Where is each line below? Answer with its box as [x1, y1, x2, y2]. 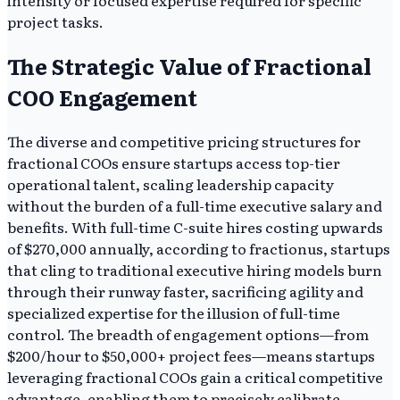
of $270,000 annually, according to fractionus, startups [7, 237, 390, 260]
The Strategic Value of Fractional [7, 50, 371, 82]
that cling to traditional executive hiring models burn [7, 259, 382, 281]
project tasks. [7, 11, 104, 33]
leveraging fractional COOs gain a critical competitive [7, 366, 383, 388]
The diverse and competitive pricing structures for [7, 130, 361, 153]
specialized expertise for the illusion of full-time [7, 302, 340, 324]
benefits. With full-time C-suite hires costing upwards [7, 216, 383, 238]
